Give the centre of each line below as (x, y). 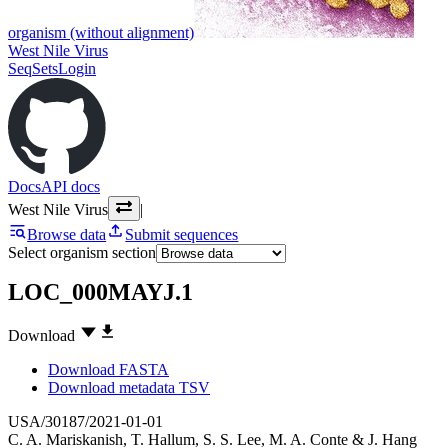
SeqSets (33, 68)
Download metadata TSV (129, 388)
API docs (70, 186)
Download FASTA (108, 370)
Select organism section (82, 252)
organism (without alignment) (101, 32)
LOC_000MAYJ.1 (100, 292)
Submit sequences (182, 234)
